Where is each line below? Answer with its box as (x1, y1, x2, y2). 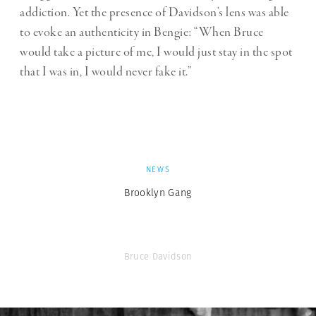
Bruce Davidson (123, 249, 193, 263)
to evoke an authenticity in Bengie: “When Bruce (20, 23, 264, 41)
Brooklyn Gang (124, 185, 192, 200)
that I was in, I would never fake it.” (20, 63, 191, 80)
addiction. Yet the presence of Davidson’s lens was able (20, 4, 289, 21)
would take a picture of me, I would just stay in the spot (20, 43, 293, 61)
